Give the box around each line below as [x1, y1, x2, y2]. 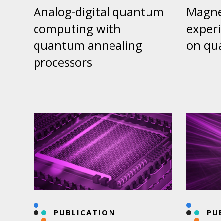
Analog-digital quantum [34, 3, 164, 20]
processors [34, 53, 92, 70]
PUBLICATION [54, 207, 116, 217]
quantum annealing [34, 37, 142, 53]
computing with [34, 20, 121, 37]
